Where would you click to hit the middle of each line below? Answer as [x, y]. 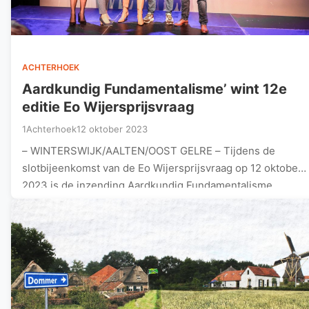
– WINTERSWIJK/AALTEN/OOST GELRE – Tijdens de [149, 150]
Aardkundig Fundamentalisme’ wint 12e [154, 89]
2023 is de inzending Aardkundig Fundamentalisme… [151, 185]
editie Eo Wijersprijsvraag [108, 107]
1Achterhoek [49, 129]
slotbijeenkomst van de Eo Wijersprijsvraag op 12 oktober [162, 168]
